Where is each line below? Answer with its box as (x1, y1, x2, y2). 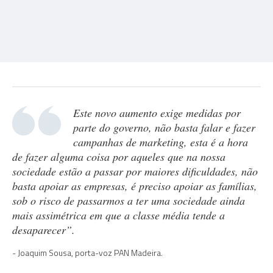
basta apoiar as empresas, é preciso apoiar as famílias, (12, 179, 257, 193)
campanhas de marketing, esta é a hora (73, 135, 248, 149)
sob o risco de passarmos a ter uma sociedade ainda (12, 193, 245, 208)
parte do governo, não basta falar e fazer (73, 120, 255, 135)
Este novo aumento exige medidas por (73, 105, 241, 120)
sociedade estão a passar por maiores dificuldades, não (12, 164, 258, 179)
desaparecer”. (12, 222, 75, 237)
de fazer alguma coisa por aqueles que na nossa (12, 149, 225, 164)
